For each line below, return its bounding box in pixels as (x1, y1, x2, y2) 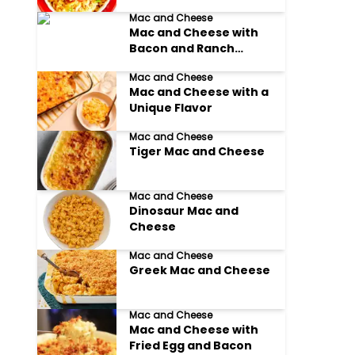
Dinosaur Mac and (129, 203, 239, 219)
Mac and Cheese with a (129, 84, 269, 100)
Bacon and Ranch (129, 40, 235, 56)
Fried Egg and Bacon (129, 338, 253, 353)
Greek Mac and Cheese (129, 262, 271, 278)
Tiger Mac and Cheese (129, 143, 265, 159)
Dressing (129, 56, 184, 72)
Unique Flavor (129, 100, 213, 116)
